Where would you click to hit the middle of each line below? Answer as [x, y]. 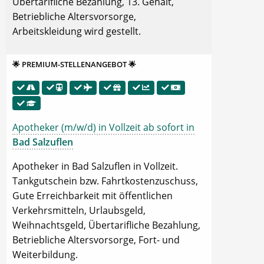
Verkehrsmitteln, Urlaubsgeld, [79, 210]
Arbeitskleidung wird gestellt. [77, 31]
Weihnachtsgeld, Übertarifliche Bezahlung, [106, 225]
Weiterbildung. [45, 255]
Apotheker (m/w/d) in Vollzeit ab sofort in [103, 127]
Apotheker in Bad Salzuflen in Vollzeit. [95, 166]
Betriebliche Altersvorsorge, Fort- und [96, 240]
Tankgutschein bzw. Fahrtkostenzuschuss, [105, 181]
